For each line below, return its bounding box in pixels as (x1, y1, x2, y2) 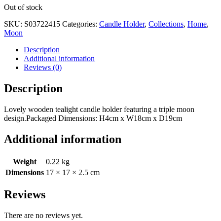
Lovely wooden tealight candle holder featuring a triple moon (4, 105, 194, 113)
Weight (13, 157, 37, 166)
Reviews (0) (24, 63, 62, 72)
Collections (148, 19, 184, 28)
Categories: (62, 19, 99, 28)
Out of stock (4, 2, 42, 11)
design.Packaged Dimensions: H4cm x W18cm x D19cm (4, 113, 182, 122)
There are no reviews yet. (4, 211, 83, 220)
